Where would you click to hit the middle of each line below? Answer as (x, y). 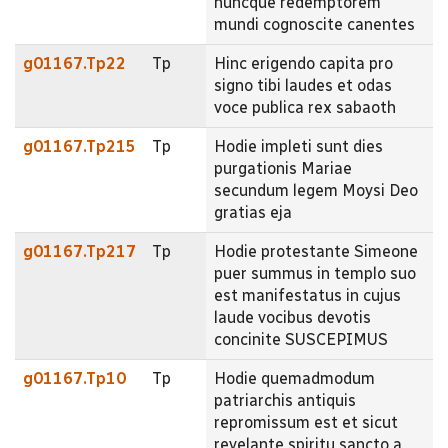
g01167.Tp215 (79, 146)
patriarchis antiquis (285, 400)
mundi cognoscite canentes (314, 24)
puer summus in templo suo (315, 273)
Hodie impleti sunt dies (298, 146)
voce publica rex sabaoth (305, 107)
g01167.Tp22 (74, 63)
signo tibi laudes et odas (303, 85)
